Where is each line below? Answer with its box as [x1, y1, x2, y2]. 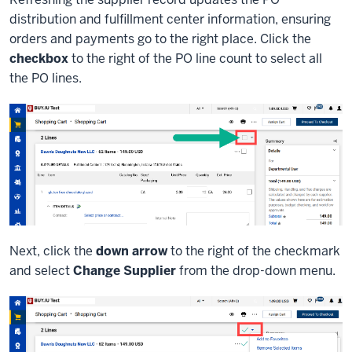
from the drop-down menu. [176, 262, 335, 279]
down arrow [96, 242, 167, 259]
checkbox [9, 49, 68, 67]
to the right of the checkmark [167, 242, 340, 259]
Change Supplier [73, 262, 176, 279]
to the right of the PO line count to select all [68, 49, 322, 67]
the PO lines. [9, 69, 82, 86]
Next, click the [9, 242, 96, 259]
